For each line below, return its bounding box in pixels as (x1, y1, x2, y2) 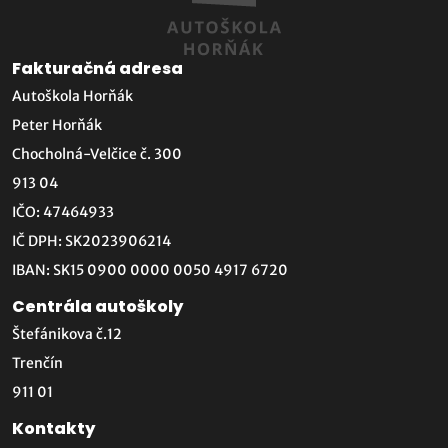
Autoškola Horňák (12, 87, 133, 105)
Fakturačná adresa (12, 57, 183, 80)
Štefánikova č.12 (12, 325, 122, 343)
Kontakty (12, 417, 95, 440)
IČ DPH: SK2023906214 (12, 232, 171, 250)
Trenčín (12, 354, 63, 372)
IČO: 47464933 (12, 203, 114, 221)
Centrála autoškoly (12, 295, 183, 318)
